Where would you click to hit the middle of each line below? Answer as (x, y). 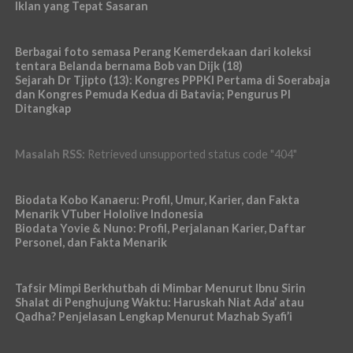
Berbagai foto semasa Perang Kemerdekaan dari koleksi (163, 52)
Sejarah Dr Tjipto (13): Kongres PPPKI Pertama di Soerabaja (172, 80)
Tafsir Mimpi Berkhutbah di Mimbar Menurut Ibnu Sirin (160, 288)
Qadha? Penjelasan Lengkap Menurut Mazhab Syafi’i (153, 316)
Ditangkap (43, 108)
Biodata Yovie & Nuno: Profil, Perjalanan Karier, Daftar (160, 228)
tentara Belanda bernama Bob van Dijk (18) (128, 66)
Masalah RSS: (50, 154)
